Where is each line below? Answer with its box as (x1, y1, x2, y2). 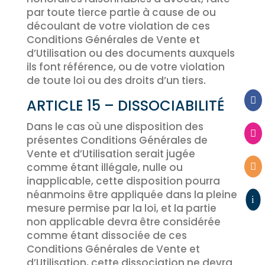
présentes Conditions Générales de (26, 133, 208, 147)
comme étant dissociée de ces (26, 228, 187, 243)
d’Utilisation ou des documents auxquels (26, 46, 235, 60)
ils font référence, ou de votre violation (26, 60, 225, 74)
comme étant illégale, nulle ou (26, 160, 183, 174)
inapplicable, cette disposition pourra (26, 174, 220, 188)
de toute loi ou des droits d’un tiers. (26, 73, 206, 88)
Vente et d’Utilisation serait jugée (26, 147, 195, 161)
